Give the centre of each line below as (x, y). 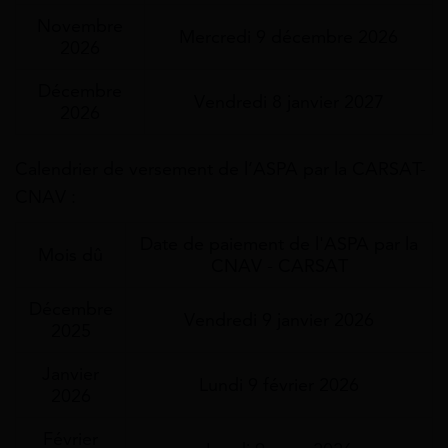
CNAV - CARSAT (279, 265)
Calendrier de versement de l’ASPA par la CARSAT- (220, 168)
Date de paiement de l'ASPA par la (279, 243)
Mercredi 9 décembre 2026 (288, 36)
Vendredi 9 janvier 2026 (279, 319)
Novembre (80, 25)
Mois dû (70, 254)
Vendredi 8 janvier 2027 (288, 101)
